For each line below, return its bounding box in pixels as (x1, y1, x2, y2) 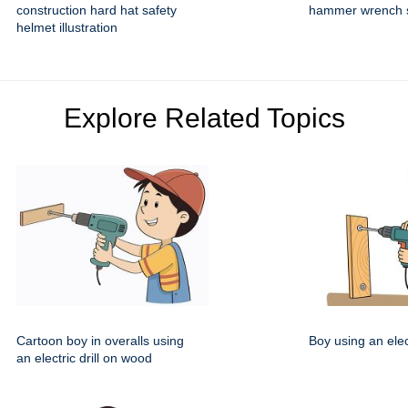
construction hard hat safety (16, 3, 177, 18)
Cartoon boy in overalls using (16, 333, 184, 349)
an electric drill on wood (16, 351, 152, 366)
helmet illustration (16, 20, 117, 36)
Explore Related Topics (63, 103, 345, 134)
